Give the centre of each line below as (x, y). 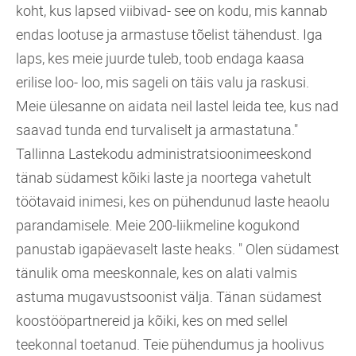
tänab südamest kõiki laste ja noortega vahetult (164, 177)
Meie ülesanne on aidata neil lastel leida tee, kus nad (177, 105)
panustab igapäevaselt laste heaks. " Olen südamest (178, 248)
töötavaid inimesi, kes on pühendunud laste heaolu (173, 201)
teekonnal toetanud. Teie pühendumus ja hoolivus (170, 344)
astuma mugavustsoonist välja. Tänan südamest (169, 296)
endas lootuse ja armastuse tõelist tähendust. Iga (169, 34)
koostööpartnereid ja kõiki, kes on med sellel (152, 320)
